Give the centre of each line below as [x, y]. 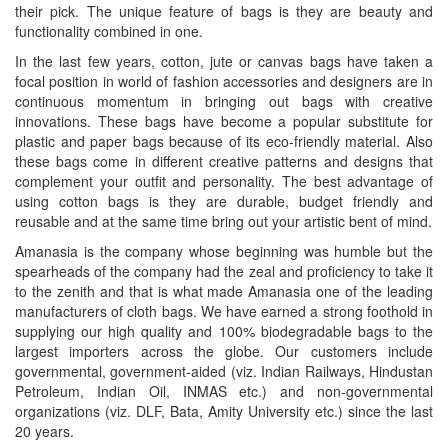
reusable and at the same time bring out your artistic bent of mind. [223, 221]
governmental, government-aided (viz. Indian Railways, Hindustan [224, 371]
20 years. [44, 431]
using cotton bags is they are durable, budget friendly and [224, 201]
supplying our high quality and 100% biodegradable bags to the [224, 331]
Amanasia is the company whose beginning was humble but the [224, 251]
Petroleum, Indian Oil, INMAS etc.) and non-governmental [224, 391]
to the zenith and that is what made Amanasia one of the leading [224, 291]
